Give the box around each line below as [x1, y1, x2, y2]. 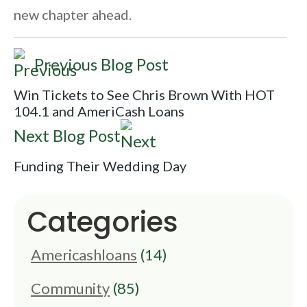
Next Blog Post [14, 125, 121, 146]
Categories [27, 203, 178, 242]
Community [31, 279, 110, 298]
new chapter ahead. [14, 6, 132, 23]
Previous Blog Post [34, 54, 169, 75]
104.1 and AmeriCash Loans [14, 103, 184, 120]
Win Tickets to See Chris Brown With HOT [14, 86, 275, 103]
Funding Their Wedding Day [14, 158, 186, 175]
